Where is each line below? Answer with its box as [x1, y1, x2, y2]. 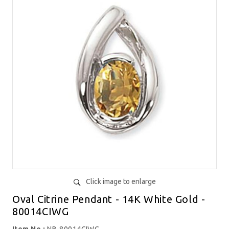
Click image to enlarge [85, 177, 156, 186]
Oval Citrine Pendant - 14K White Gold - [12, 193, 205, 205]
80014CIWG [12, 205, 69, 218]
